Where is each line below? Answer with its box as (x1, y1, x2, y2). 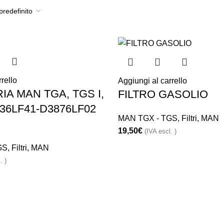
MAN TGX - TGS (117, 113, 177, 122)
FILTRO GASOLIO (117, 87, 208, 100)
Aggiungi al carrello (117, 76, 187, 85)
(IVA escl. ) (144, 127, 176, 135)
